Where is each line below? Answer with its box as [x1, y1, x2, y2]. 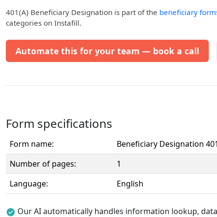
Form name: [10, 139, 54, 149]
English [117, 178, 143, 189]
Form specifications [6, 115, 112, 131]
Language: [10, 178, 48, 189]
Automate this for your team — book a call [15, 45, 199, 57]
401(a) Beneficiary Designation [6, 7, 112, 17]
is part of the [112, 7, 159, 17]
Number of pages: [10, 158, 76, 169]
